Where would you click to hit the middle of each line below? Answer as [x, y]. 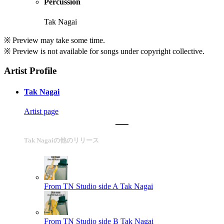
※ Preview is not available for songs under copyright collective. [104, 51]
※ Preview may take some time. [54, 40]
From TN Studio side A [81, 186]
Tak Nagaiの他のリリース [61, 140]
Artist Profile [30, 71]
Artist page [41, 111]
